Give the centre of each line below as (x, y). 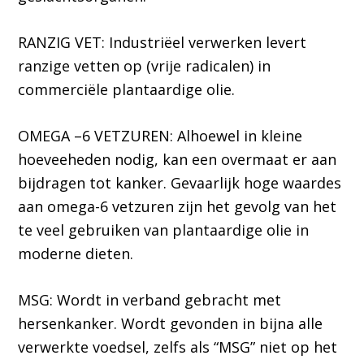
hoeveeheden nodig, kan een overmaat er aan (178, 160)
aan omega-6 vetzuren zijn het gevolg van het (178, 207)
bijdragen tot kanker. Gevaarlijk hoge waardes (180, 183)
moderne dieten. (76, 254)
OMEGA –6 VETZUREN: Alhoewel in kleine (160, 136)
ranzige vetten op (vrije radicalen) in (145, 66)
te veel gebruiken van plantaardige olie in (164, 230)
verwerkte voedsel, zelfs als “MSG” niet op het (178, 347)
